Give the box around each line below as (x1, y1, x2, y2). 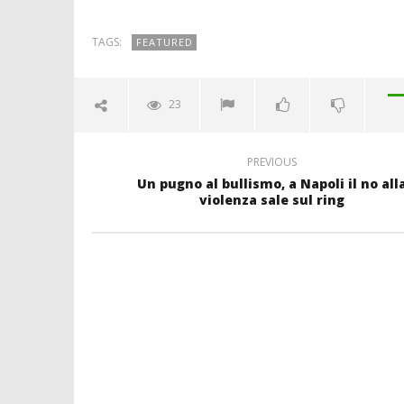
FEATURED (135, 35, 193, 49)
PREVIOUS (247, 154, 297, 170)
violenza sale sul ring (199, 191, 344, 208)
